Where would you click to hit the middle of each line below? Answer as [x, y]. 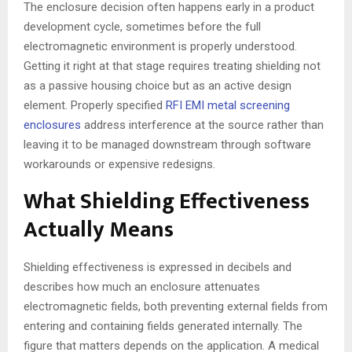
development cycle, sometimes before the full [142, 26]
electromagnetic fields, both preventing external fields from [176, 306]
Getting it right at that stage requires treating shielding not [172, 66]
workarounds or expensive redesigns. [119, 164]
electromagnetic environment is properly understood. [160, 46]
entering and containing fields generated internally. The [163, 326]
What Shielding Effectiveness [167, 201]
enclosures [52, 125]
